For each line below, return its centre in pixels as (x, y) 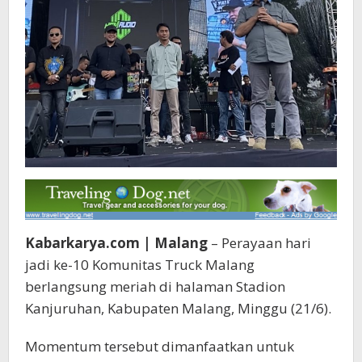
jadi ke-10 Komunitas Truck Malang (140, 264)
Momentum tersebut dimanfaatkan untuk (160, 346)
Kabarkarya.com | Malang (116, 242)
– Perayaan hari (259, 242)
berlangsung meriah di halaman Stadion (155, 286)
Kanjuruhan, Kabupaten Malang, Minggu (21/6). (178, 308)
